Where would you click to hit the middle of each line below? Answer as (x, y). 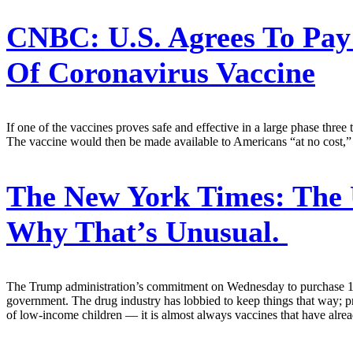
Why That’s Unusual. (147, 231)
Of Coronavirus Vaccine (161, 72)
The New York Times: (146, 196)
